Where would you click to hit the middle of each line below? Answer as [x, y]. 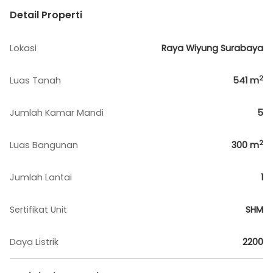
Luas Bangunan [44, 145]
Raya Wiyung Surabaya [212, 48]
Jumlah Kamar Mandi [57, 113]
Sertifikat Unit [38, 210]
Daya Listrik [34, 242]
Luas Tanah [35, 80]
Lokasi [23, 48]
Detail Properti [46, 15]
